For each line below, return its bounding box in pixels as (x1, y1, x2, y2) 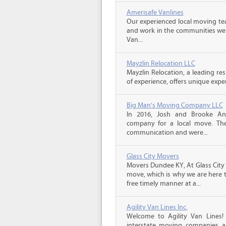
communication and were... (126, 129, 208, 137)
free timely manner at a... (126, 180, 201, 188)
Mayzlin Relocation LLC (126, 60, 195, 68)
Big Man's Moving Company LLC (126, 101, 223, 109)
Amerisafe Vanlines (126, 9, 184, 17)
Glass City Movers (126, 152, 179, 160)
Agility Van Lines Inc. (126, 203, 188, 211)
